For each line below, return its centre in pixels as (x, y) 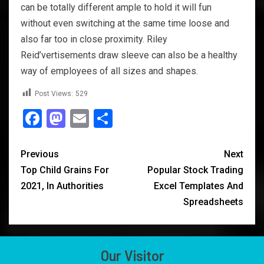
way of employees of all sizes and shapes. (109, 71)
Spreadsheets (213, 202)
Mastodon (107, 118)
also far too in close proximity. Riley (94, 39)
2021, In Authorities (62, 186)
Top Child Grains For (65, 170)
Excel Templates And (199, 186)
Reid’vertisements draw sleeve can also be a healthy (129, 55)
